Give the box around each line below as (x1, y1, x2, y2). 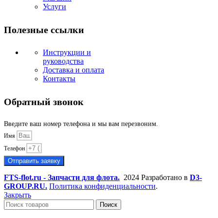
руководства (43, 57, 84, 66)
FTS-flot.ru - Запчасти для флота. (4, 173, 120, 182)
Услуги (43, 2, 66, 11)
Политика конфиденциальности (49, 182, 156, 191)
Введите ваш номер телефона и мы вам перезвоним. (4, 120, 158, 128)
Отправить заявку (8, 157, 60, 165)
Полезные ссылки (4, 24, 84, 35)
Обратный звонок (4, 96, 84, 107)
